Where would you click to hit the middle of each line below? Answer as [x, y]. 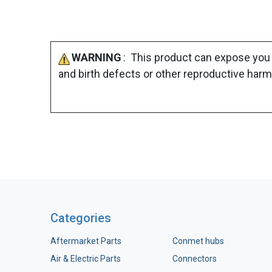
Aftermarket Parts [86, 241]
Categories [80, 218]
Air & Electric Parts [85, 259]
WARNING [96, 57]
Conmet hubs [198, 241]
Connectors [195, 259]
